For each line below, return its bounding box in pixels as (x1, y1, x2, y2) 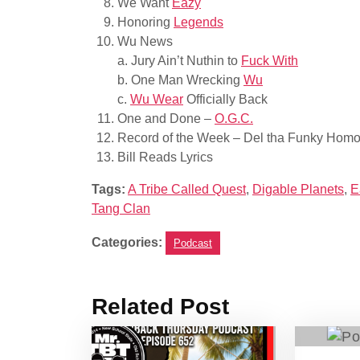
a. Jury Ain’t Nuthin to (117, 54, 241, 67)
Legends (174, 15, 223, 29)
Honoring (117, 15, 174, 29)
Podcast (174, 237, 212, 249)
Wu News (117, 35, 173, 48)
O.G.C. (215, 112, 253, 125)
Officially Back (183, 92, 268, 106)
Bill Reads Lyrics (117, 150, 213, 164)
